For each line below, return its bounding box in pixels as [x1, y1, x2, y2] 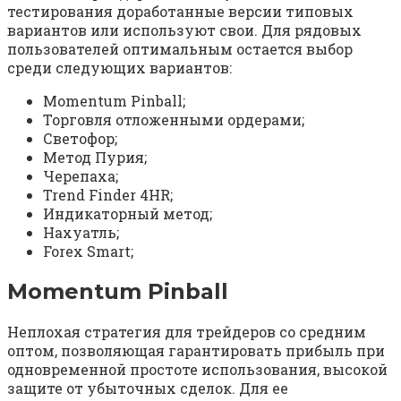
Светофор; [43, 128, 117, 148]
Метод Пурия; [43, 147, 147, 166]
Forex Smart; [43, 241, 133, 260]
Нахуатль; [43, 222, 119, 242]
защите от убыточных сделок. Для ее [7, 378, 288, 397]
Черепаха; [43, 166, 118, 185]
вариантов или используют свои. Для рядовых [7, 20, 362, 39]
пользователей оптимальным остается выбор [7, 38, 353, 58]
